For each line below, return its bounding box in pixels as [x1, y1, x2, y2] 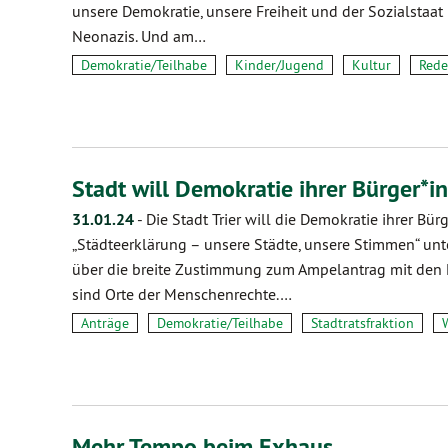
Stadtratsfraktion [311, 314, 414, 332]
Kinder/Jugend [235, 56, 324, 74]
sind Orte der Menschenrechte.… [72, 284, 292, 304]
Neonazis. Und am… [72, 26, 206, 46]
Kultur [352, 56, 391, 74]
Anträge [81, 314, 129, 332]
